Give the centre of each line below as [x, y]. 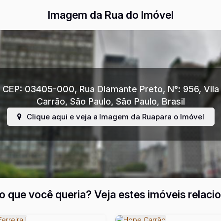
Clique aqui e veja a [62, 116]
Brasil [173, 101]
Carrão [51, 101]
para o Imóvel [180, 116]
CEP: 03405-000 [38, 89]
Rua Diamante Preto [121, 89]
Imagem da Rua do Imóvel [111, 15]
